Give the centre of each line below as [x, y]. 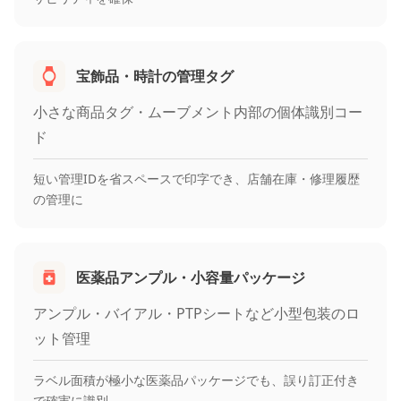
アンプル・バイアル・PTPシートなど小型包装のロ [196, 313]
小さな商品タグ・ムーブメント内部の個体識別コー [198, 111]
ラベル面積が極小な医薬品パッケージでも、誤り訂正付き [196, 380]
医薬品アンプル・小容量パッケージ [191, 277]
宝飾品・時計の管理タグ [155, 76]
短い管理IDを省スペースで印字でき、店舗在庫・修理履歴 [196, 178]
